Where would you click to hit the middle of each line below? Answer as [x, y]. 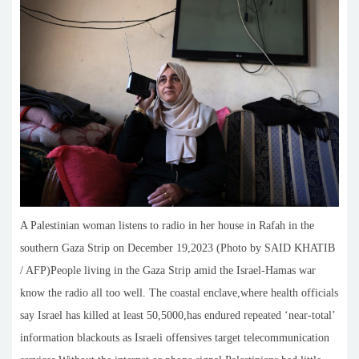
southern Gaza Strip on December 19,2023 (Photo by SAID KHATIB [177, 248]
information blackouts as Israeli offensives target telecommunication [175, 337]
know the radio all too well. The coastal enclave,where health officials [179, 292]
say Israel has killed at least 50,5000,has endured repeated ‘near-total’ [177, 315]
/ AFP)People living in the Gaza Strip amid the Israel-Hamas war [168, 270]
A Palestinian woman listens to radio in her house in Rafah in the [167, 225]
